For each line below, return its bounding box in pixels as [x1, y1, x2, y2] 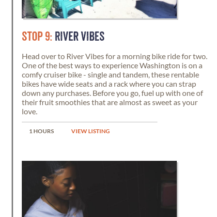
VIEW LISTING [71, 127, 110, 135]
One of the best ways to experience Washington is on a [22, 61, 202, 70]
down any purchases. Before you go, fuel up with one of [22, 88, 203, 97]
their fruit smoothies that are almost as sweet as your [22, 97, 198, 107]
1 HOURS [29, 127, 54, 135]
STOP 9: [22, 31, 52, 43]
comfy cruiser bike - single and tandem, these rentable [22, 70, 199, 79]
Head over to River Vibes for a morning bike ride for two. [22, 51, 207, 61]
